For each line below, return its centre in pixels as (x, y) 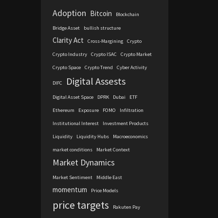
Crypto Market (136, 54)
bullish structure (102, 28)
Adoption (69, 13)
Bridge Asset (66, 28)
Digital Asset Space (73, 97)
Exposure (88, 110)
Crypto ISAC (104, 54)
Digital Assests (96, 81)
